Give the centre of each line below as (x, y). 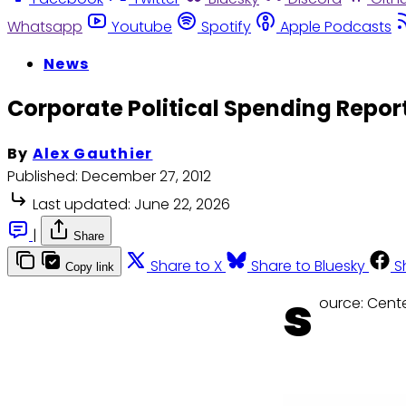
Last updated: (82, 205)
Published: (43, 177)
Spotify (226, 26)
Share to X (186, 266)
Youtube (142, 26)
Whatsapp (45, 26)
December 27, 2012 (146, 177)
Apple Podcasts (336, 26)
